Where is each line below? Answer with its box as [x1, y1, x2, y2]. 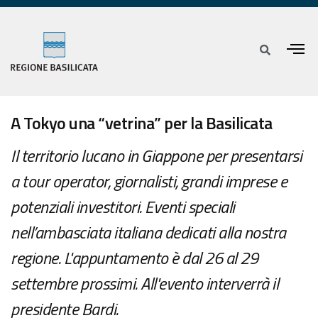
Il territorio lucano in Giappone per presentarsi [11, 143, 302, 169]
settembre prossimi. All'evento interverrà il [11, 270, 278, 297]
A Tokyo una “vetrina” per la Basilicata [11, 110, 273, 136]
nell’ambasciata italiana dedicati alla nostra [11, 219, 286, 246]
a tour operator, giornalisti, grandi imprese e [11, 168, 287, 194]
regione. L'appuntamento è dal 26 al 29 [11, 245, 258, 271]
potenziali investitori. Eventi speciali [11, 194, 235, 220]
